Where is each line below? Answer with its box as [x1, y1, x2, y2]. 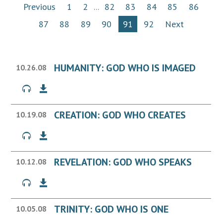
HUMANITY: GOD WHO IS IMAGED [54, 61, 196, 75]
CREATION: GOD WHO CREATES [54, 109, 186, 122]
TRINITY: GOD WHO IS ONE [54, 203, 169, 216]
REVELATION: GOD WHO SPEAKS [54, 156, 192, 169]
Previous [23, 1, 56, 13]
